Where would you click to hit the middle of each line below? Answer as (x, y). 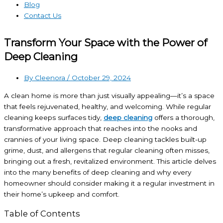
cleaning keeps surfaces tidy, (54, 118)
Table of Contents (42, 213)
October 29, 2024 (101, 78)
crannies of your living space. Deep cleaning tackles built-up (105, 140)
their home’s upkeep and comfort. (62, 194)
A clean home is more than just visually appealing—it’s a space (109, 96)
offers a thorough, (183, 118)
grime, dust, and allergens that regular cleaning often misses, (107, 151)
